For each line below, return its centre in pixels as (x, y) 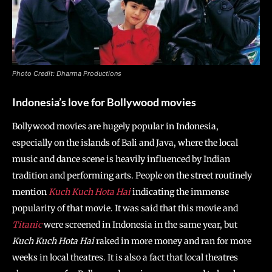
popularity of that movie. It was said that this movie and (125, 208)
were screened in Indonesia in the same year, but (141, 224)
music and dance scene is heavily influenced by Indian (121, 159)
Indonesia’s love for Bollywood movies (104, 102)
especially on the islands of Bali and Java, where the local (125, 142)
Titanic (28, 224)
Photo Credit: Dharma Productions (67, 73)
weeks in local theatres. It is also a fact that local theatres (125, 257)
